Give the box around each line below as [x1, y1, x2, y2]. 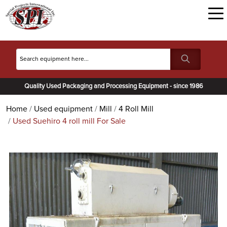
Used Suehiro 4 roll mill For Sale [13, 117, 126, 125]
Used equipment [34, 105, 93, 113]
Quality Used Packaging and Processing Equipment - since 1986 [24, 83, 203, 90]
